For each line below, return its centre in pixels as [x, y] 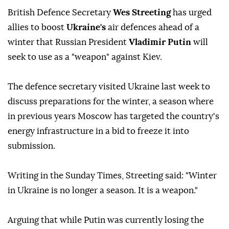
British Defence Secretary [60, 13]
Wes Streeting [143, 13]
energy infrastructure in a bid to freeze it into [98, 131]
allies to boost [37, 28]
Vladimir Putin [160, 42]
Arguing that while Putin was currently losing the [106, 220]
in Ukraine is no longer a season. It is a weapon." [103, 191]
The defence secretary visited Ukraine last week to [109, 87]
